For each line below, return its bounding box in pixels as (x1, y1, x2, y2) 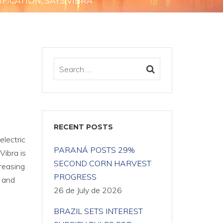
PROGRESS (53, 172, 97, 182)
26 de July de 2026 (53, 185, 122, 195)
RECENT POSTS (53, 122, 113, 131)
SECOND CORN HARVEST (53, 158, 151, 168)
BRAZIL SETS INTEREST (53, 206, 143, 216)
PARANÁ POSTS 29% (53, 145, 135, 155)
